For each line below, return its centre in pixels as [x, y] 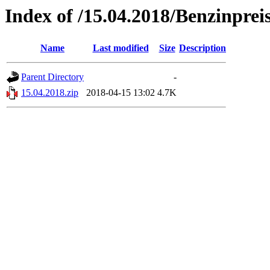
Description [202, 48]
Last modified [121, 48]
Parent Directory [52, 77]
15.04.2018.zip [50, 93]
